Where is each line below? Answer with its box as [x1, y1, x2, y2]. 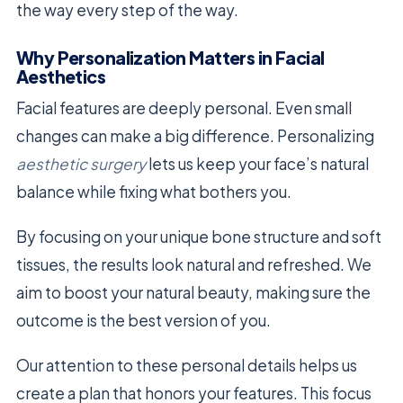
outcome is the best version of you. [16, 310, 271, 331]
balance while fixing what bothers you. [16, 182, 291, 202]
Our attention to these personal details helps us [16, 355, 357, 376]
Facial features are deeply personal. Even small [16, 98, 352, 119]
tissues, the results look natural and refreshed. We [16, 255, 372, 275]
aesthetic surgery [16, 154, 146, 175]
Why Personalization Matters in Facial [16, 47, 325, 69]
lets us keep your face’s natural [146, 154, 369, 175]
